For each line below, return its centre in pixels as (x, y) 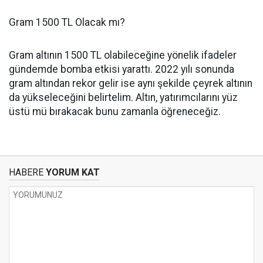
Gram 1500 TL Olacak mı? (67, 22)
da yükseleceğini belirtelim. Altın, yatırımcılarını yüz (123, 97)
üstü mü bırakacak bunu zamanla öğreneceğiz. (115, 112)
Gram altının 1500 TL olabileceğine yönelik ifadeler (123, 55)
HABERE (26, 172)
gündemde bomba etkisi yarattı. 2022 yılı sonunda (122, 69)
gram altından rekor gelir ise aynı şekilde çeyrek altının (131, 83)
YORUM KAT (72, 172)
